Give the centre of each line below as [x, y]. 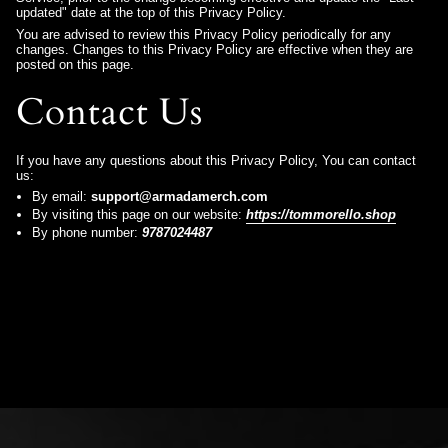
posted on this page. [75, 64]
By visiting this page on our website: [139, 215]
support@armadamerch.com [179, 197]
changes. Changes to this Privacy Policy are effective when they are [214, 49]
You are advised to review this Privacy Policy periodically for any [203, 34]
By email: [61, 197]
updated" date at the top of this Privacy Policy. [151, 13]
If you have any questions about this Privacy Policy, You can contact [216, 160]
